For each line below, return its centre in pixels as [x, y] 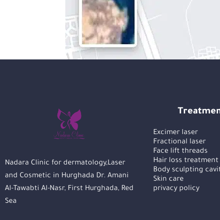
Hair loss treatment [186, 161]
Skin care [169, 180]
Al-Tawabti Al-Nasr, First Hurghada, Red [69, 189]
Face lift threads [181, 152]
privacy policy [177, 189]
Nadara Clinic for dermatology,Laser [65, 163]
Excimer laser [176, 133]
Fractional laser [180, 143]
